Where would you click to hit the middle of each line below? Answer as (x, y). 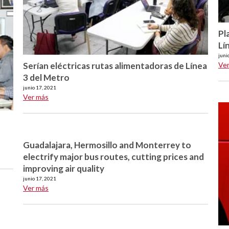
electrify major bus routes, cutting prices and (113, 157)
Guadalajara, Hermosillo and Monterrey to (107, 145)
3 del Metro (46, 78)
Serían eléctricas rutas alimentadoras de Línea (115, 66)
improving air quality (64, 168)
